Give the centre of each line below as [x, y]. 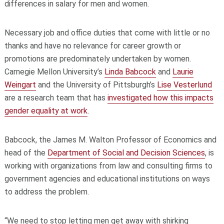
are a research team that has [56, 98]
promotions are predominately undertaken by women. [97, 59]
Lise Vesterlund [184, 85]
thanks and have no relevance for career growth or [92, 46]
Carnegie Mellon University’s [54, 72]
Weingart [20, 85]
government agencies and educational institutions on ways [107, 179]
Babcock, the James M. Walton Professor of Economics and [110, 140]
